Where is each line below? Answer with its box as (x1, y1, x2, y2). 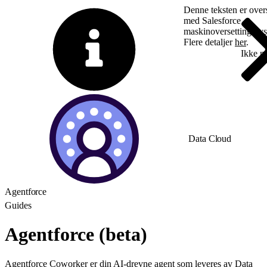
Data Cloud (188, 133, 232, 144)
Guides (5, 200, 32, 210)
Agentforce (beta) (5, 223, 147, 246)
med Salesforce (184, 15, 241, 26)
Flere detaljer (184, 37, 235, 47)
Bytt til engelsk (184, 48, 240, 58)
